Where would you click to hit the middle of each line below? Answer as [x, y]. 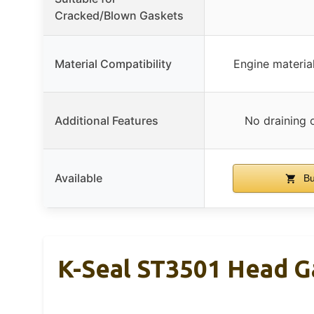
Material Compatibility [113, 63]
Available [78, 178]
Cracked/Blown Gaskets [119, 15]
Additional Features [107, 120]
